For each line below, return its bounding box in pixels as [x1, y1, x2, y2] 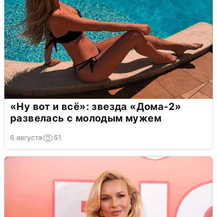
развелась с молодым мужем [10, 112, 161, 124]
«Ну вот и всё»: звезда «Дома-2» [10, 100, 182, 112]
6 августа [10, 133, 42, 141]
